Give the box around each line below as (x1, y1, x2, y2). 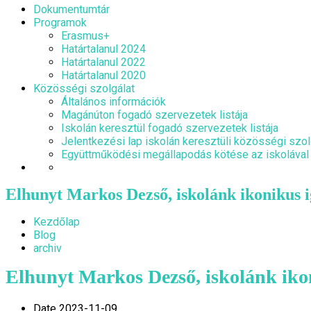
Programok (33, 16, 87, 29)
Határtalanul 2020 (61, 69, 146, 82)
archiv (33, 242, 62, 255)
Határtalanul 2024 (61, 42, 146, 56)
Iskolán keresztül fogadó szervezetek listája (61, 121, 278, 135)
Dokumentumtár (33, 3, 110, 16)
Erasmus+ (61, 29, 110, 42)
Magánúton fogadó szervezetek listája (61, 108, 248, 121)
